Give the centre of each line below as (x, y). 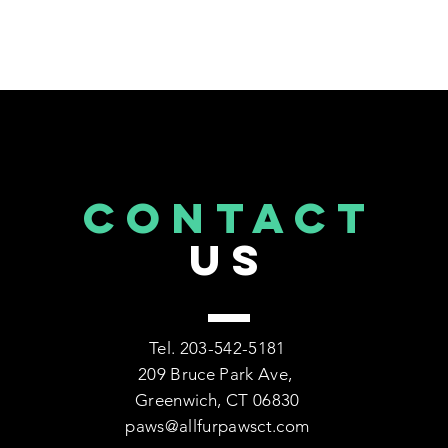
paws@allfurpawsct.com (217, 426)
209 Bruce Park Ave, (217, 374)
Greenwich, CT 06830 (217, 400)
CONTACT (230, 217)
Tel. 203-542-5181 (217, 348)
